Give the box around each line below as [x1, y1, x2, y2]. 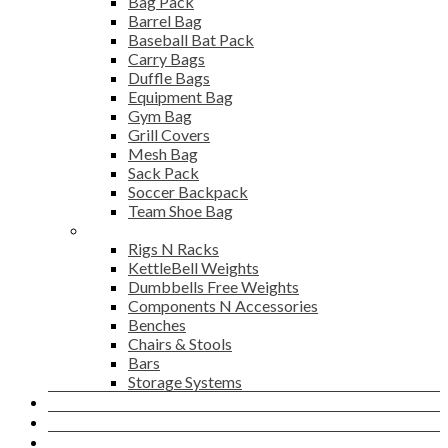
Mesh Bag [128, 144, 198, 164]
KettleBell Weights [128, 258, 259, 278]
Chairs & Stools [128, 334, 232, 354]
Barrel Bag [128, 11, 202, 31]
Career [48, 392, 100, 412]
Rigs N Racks [128, 239, 219, 259]
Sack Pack [128, 163, 199, 183]
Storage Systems [128, 372, 242, 392]
